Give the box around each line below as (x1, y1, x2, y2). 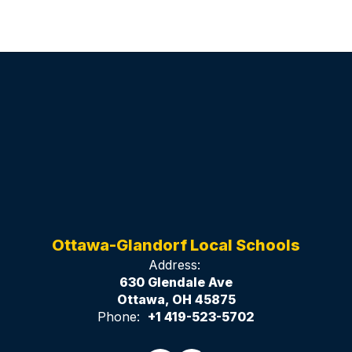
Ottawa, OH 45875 (116, 291, 236, 307)
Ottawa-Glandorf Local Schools (52, 236, 300, 255)
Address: (148, 257, 200, 273)
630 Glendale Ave (119, 274, 233, 290)
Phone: (97, 309, 140, 324)
